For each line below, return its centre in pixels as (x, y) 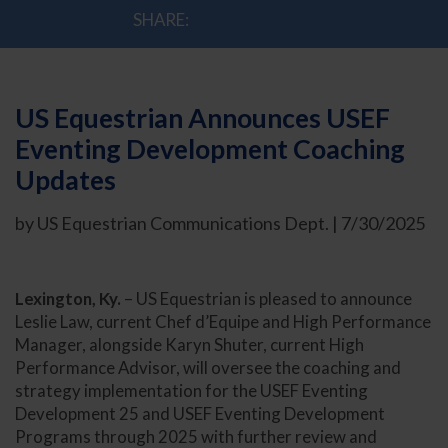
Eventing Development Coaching (210, 149)
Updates (65, 180)
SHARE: (161, 20)
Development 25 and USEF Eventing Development (200, 413)
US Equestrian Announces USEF (202, 118)
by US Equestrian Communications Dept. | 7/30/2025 (220, 223)
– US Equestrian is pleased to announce (266, 298)
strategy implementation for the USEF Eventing (191, 390)
